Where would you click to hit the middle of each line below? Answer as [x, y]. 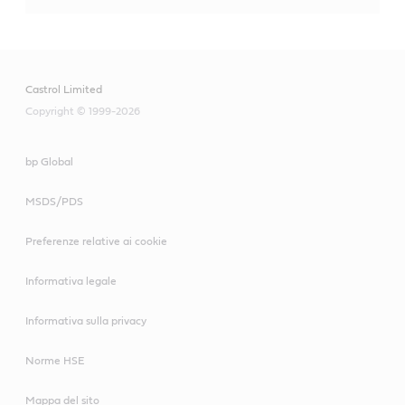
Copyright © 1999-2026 [83, 111]
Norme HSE [55, 361]
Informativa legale [71, 281]
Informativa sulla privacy [86, 321]
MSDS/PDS [54, 202]
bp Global [49, 162]
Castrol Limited [64, 89]
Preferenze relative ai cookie [96, 241]
